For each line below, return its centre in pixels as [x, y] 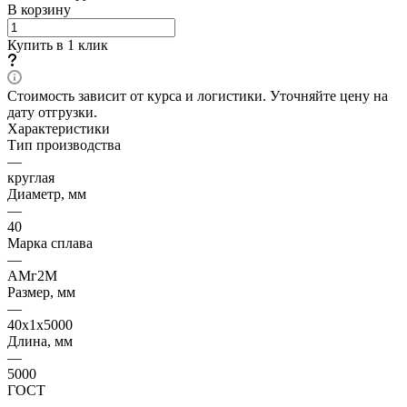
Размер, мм [41, 292]
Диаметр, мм [47, 194]
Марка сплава [50, 243]
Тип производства [64, 144]
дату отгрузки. [52, 112]
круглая [31, 177]
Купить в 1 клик [58, 45]
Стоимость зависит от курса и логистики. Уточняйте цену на [198, 95]
